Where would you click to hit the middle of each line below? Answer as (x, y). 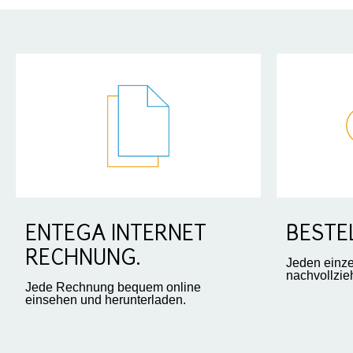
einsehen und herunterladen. (106, 300)
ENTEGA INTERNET (116, 236)
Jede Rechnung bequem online (113, 288)
